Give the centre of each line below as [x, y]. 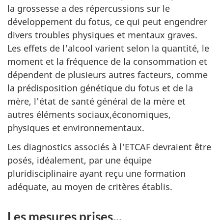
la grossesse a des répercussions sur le [89, 9]
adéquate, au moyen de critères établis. [90, 186]
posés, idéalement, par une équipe [80, 160]
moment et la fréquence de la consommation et [107, 62]
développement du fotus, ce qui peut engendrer [107, 22]
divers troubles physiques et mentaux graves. [102, 35]
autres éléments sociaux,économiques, [89, 115]
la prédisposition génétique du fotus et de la [100, 88]
